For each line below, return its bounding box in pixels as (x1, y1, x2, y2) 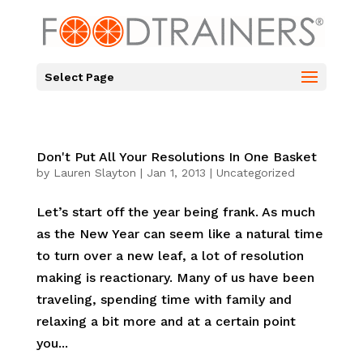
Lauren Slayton (53, 166, 136, 179)
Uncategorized (216, 166, 295, 179)
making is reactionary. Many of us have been (36, 270, 314, 285)
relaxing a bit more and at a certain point (36, 314, 296, 329)
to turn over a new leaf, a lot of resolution (36, 248, 304, 263)
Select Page (44, 70, 114, 83)
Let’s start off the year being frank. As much (36, 204, 315, 220)
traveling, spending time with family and (36, 292, 292, 307)
